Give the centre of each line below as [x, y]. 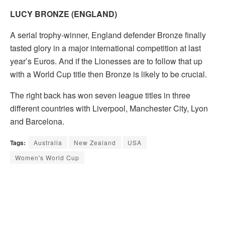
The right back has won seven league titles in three [100, 95]
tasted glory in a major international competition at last [105, 48]
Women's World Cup [47, 157]
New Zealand [95, 142]
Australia [48, 142]
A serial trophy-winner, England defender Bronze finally [108, 35]
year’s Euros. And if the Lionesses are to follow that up [106, 61]
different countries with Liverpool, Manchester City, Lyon [109, 108]
